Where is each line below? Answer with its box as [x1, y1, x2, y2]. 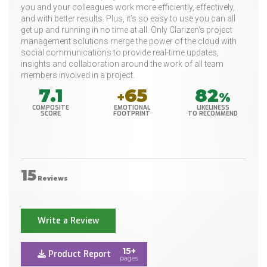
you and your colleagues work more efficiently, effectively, [21, 2, 235, 13]
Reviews [38, 175, 68, 183]
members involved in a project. [21, 70, 135, 80]
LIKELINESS [196, 104, 229, 112]
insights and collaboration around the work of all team [21, 59, 223, 69]
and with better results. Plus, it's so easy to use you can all [21, 14, 235, 24]
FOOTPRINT [113, 110, 151, 118]
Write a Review [38, 215, 99, 227]
